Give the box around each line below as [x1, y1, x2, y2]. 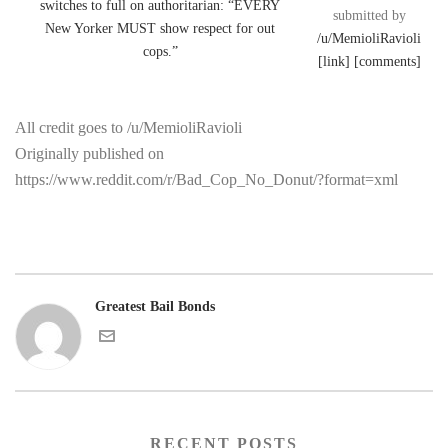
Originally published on [15, 145, 164, 162]
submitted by [332, 8, 406, 23]
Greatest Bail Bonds [95, 299, 215, 314]
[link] [317, 54, 350, 69]
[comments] [353, 54, 421, 69]
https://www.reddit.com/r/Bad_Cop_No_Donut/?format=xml [15, 171, 398, 188]
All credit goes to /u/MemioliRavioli [15, 119, 242, 136]
